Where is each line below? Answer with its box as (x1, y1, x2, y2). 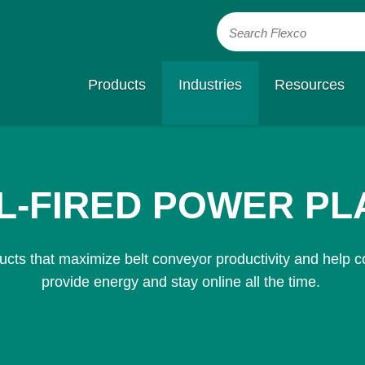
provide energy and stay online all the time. (41, 274, 324, 290)
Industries (178, 77, 242, 93)
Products (87, 77, 146, 93)
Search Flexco (228, 27, 306, 40)
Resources (274, 77, 345, 93)
